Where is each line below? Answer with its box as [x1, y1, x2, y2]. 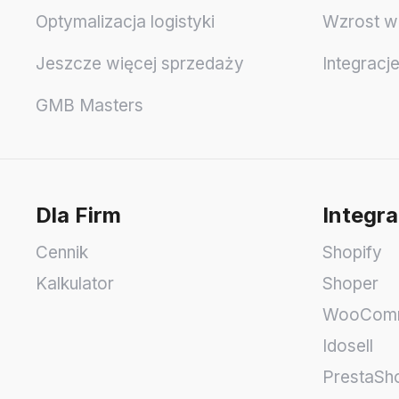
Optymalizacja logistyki [36, 12, 215, 33]
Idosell [322, 336, 373, 357]
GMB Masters [36, 95, 143, 117]
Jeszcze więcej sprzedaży [36, 53, 244, 75]
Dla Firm [36, 202, 121, 229]
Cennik [36, 242, 88, 264]
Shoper [322, 273, 379, 295]
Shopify [322, 242, 382, 264]
